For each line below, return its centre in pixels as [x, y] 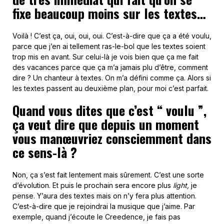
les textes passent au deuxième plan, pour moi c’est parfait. [110, 88]
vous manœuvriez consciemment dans [112, 138]
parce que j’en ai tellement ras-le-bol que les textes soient [109, 46]
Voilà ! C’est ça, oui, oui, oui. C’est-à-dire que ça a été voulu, [112, 36]
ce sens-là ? [45, 152]
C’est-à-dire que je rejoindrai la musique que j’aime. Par [104, 206]
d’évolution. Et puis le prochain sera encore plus [93, 185]
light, [181, 185]
